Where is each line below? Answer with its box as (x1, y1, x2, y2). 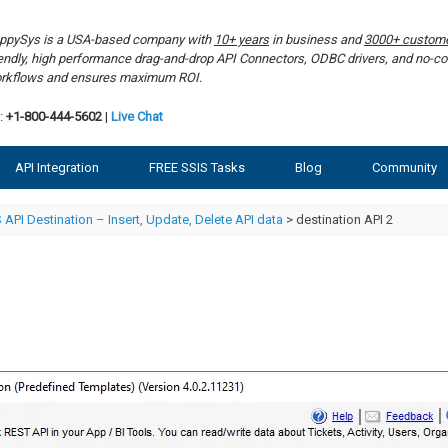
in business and (269, 32, 364, 47)
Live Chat (111, 108, 163, 124)
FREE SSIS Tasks (149, 159, 245, 175)
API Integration (15, 159, 99, 175)
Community (372, 159, 437, 175)
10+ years (214, 32, 269, 47)
